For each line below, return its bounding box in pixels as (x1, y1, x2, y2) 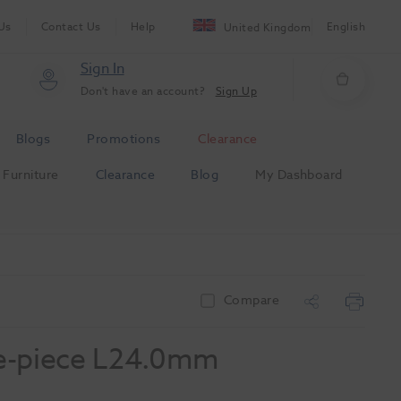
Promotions (87, 129, 161, 149)
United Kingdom (223, 18, 311, 36)
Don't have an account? (80, 82, 209, 99)
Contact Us (40, 17, 101, 35)
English (326, 17, 365, 35)
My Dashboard (255, 166, 343, 184)
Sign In (80, 58, 124, 80)
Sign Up (215, 82, 257, 99)
